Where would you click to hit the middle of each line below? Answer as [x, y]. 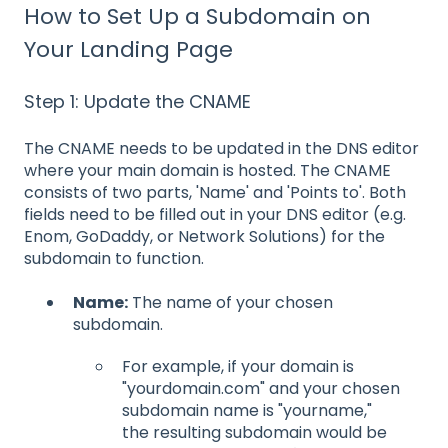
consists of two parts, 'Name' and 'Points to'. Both [215, 192]
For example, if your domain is [238, 367]
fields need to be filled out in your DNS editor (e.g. [215, 214]
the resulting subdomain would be [254, 433]
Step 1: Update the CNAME [137, 102]
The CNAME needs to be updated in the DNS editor [221, 148]
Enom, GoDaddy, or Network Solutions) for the [204, 236]
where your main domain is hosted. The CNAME [207, 170]
